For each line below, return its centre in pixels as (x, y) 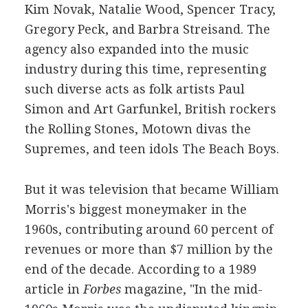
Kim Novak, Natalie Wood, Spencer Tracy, (150, 9)
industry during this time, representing (145, 69)
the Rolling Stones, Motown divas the (137, 129)
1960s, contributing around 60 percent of (148, 229)
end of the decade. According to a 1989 (140, 269)
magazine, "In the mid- (191, 289)
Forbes (100, 289)
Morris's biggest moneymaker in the (135, 209)
